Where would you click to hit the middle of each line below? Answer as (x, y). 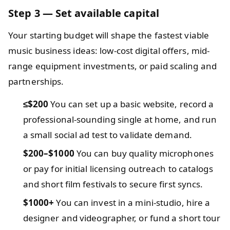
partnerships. (36, 81)
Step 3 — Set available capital (84, 13)
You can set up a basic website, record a (131, 104)
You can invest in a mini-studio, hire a (132, 202)
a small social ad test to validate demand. (107, 135)
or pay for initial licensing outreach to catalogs (118, 168)
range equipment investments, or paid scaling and (112, 66)
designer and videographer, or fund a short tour (122, 218)
